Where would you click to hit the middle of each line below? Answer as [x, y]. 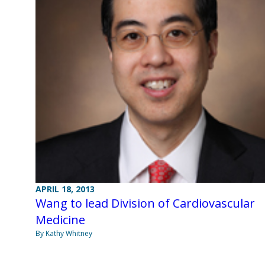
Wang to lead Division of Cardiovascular [145, 203]
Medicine [60, 220]
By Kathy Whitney [64, 234]
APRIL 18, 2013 [65, 189]
